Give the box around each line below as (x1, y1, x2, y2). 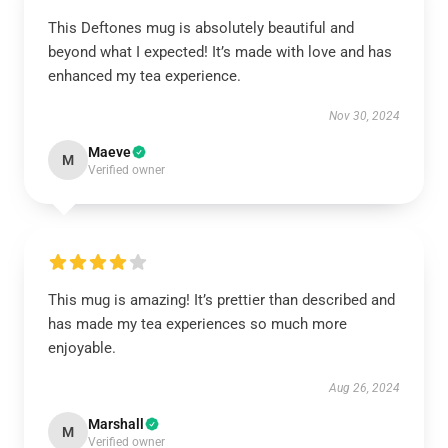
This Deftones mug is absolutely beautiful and (48, 19, 354, 37)
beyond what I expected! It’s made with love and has (48, 43, 392, 61)
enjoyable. (48, 339, 116, 357)
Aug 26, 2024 (329, 381, 400, 395)
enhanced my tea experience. (48, 67, 241, 85)
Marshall (88, 416, 144, 432)
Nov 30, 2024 (329, 109, 400, 123)
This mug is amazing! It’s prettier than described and (48, 291, 395, 309)
